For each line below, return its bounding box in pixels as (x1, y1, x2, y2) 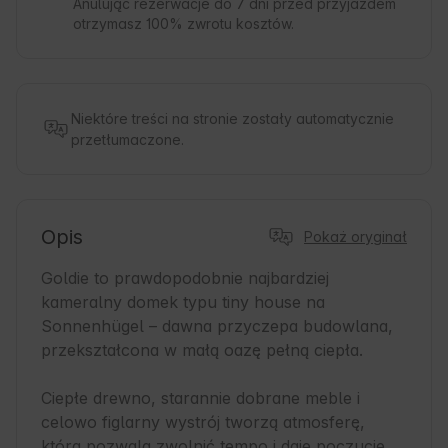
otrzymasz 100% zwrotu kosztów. (73, 15, 294, 33)
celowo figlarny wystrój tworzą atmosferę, (41, 412, 365, 433)
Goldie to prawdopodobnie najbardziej (41, 268, 329, 289)
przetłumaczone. (71, 131, 184, 149)
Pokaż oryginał (304, 228, 407, 246)
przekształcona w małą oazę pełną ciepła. (41, 340, 363, 361)
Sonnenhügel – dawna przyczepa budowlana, (41, 316, 393, 337)
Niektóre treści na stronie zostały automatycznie (71, 110, 394, 128)
